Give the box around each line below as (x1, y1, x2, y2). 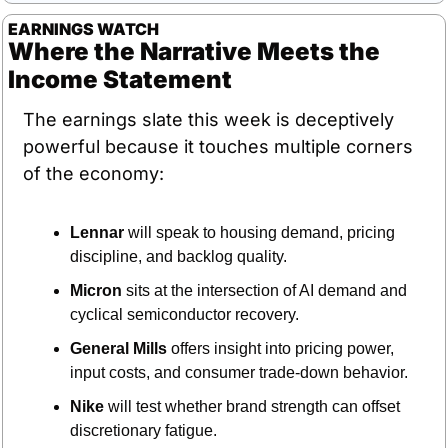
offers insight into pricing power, (167, 339, 394, 357)
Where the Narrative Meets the (8, 36, 380, 66)
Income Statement (8, 64, 232, 94)
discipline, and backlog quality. (70, 247, 287, 265)
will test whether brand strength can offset (104, 397, 400, 415)
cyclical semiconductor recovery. (70, 305, 299, 323)
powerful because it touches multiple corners (23, 135, 413, 157)
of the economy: (23, 162, 164, 184)
